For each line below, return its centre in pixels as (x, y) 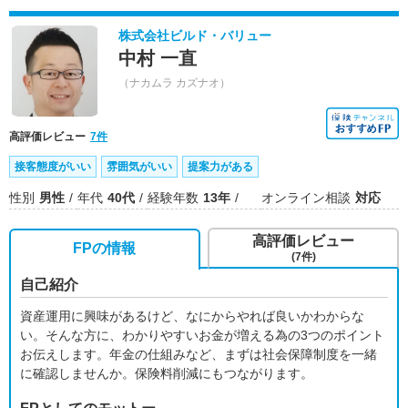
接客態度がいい (53, 167)
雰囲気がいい (139, 167)
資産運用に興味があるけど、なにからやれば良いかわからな (192, 316)
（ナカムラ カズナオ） (174, 83)
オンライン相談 (306, 198)
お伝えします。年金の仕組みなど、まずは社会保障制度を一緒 (199, 354)
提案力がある (220, 167)
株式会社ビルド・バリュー (195, 36)
